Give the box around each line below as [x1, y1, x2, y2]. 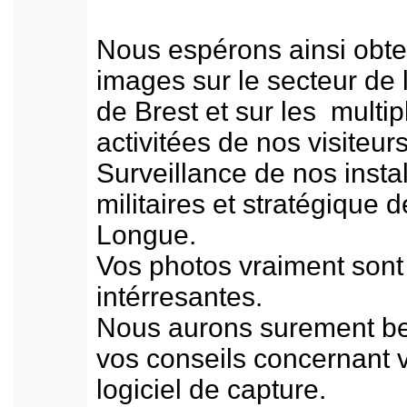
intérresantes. [96, 282, 263, 312]
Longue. [96, 220, 196, 250]
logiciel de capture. [96, 374, 326, 404]
